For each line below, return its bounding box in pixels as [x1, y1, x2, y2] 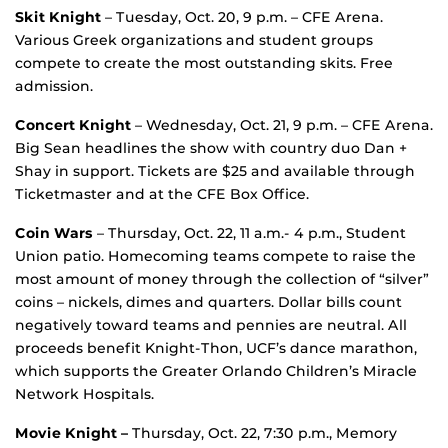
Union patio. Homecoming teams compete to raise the [15, 247, 416, 266]
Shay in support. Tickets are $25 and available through [15, 162, 415, 181]
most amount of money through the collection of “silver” [15, 270, 429, 289]
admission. [15, 77, 93, 96]
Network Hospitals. [15, 385, 154, 404]
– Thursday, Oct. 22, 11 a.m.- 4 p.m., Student [97, 224, 406, 243]
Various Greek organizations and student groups [15, 31, 373, 50]
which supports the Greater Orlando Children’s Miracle [15, 362, 417, 381]
